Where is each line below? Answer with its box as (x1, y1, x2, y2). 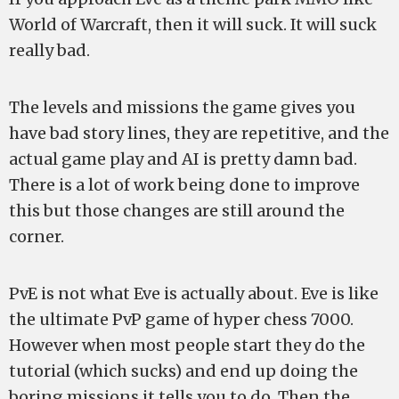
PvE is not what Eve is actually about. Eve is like (9, 283, 379, 304)
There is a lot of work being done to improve (9, 175, 360, 195)
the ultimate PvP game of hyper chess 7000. (9, 309, 354, 330)
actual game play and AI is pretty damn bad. (9, 149, 357, 169)
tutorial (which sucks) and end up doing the (9, 361, 358, 381)
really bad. (9, 40, 90, 61)
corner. (9, 226, 64, 247)
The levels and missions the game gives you (9, 97, 355, 118)
